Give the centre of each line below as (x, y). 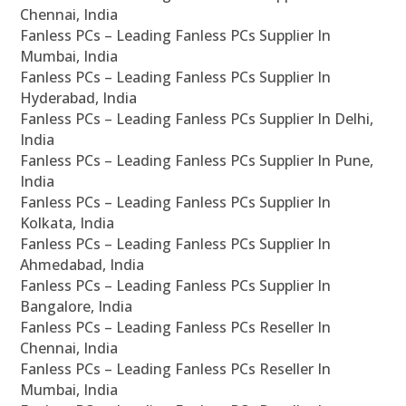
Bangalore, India (77, 307)
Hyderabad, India (79, 98)
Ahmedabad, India (82, 265)
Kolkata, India (68, 223)
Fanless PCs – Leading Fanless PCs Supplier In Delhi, (197, 119)
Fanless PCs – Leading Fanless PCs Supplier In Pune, (197, 161)
